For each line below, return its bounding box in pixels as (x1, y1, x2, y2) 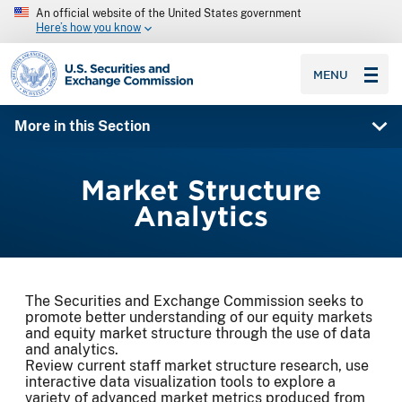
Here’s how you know (36, 22, 141, 35)
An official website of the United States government (36, 7, 301, 20)
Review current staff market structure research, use (25, 357, 369, 375)
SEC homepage (10, 49, 113, 66)
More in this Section (13, 118, 150, 135)
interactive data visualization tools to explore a (25, 373, 336, 391)
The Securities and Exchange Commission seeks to (25, 293, 363, 310)
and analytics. (25, 341, 118, 359)
